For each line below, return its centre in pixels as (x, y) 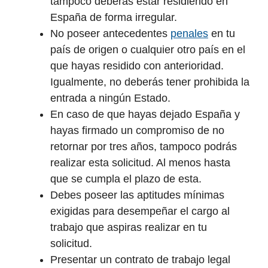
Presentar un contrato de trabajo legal (140, 260)
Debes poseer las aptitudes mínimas (137, 195)
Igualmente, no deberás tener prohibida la (150, 82)
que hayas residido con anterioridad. (137, 66)
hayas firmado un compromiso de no (137, 131)
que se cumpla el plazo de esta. (126, 179)
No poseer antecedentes (110, 34)
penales (189, 34)
